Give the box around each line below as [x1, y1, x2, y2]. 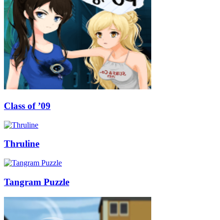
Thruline [4, 138, 39, 149]
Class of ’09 [4, 100, 51, 111]
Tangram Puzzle [4, 176, 69, 187]
